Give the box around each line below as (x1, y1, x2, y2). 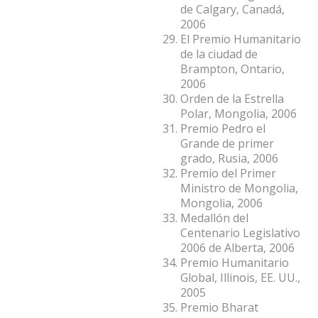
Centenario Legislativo (180, 224, 300, 241)
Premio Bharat (180, 299, 258, 315)
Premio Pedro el (180, 120, 265, 136)
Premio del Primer (180, 165, 276, 181)
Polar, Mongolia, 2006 (180, 105, 297, 121)
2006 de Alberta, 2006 (180, 239, 295, 256)
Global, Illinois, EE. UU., (180, 269, 300, 285)
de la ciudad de (180, 45, 258, 62)
